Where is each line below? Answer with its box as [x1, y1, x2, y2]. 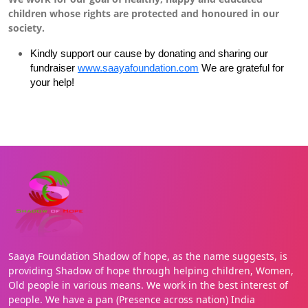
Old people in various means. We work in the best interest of [8, 278, 288, 291]
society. [8, 21, 45, 34]
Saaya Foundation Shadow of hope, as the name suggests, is [8, 250, 287, 263]
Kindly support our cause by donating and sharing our [30, 47, 268, 59]
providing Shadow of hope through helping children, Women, [8, 264, 294, 277]
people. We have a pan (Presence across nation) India [8, 293, 255, 306]
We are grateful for [199, 62, 284, 74]
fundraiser [30, 62, 78, 74]
